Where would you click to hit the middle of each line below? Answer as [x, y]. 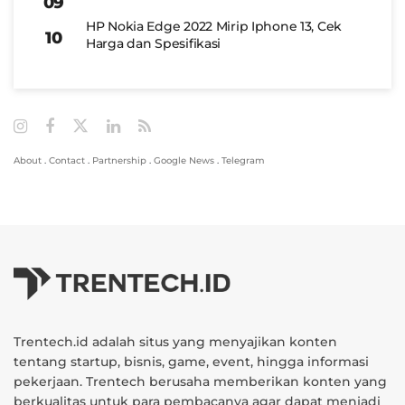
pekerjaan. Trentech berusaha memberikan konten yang [200, 381]
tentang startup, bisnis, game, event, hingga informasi [191, 361]
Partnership [119, 160]
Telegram [243, 160]
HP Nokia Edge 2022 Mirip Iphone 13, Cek [214, 26]
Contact [67, 160]
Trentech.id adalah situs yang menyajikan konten [175, 341]
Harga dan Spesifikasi [154, 43]
